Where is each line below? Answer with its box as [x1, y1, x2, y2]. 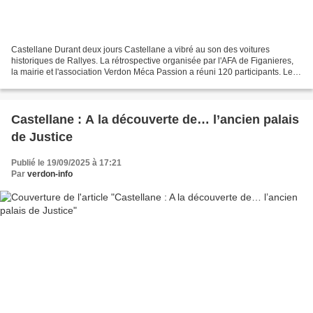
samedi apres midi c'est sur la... [11, 78, 129, 89]
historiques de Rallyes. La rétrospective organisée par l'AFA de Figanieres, [11, 56, 293, 66]
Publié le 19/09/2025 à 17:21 [11, 158, 122, 168]
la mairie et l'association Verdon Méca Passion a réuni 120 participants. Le [11, 67, 293, 78]
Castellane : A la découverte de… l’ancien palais [11, 112, 299, 127]
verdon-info [27, 169, 73, 180]
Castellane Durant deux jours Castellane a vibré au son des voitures [11, 45, 270, 55]
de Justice [11, 130, 73, 145]
